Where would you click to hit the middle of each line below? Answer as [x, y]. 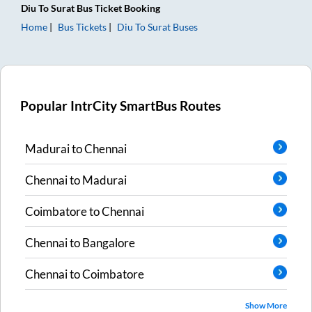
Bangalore [109, 242]
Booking [141, 8]
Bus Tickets [82, 26]
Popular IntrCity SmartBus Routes [121, 106]
